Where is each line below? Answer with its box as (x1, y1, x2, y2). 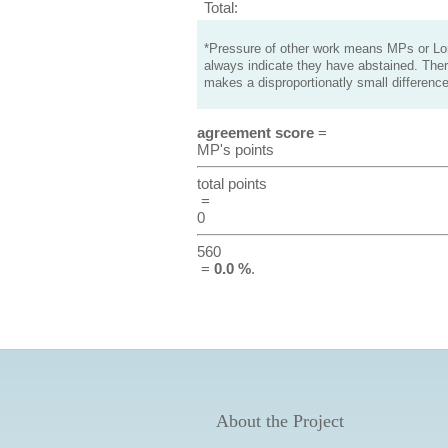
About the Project (215, 411, 344, 431)
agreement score (196, 124, 314, 141)
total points (196, 175, 267, 192)
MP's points (196, 141, 274, 158)
